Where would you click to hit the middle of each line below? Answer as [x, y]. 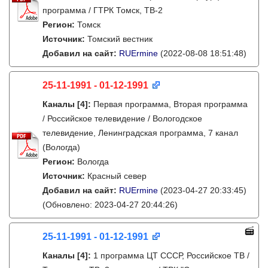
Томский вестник [120, 39]
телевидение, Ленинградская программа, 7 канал [140, 133]
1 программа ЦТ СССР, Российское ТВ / [171, 255]
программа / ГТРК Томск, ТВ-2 [103, 10]
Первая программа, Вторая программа [170, 104]
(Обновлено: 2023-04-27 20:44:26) [110, 205]
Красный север [117, 176]
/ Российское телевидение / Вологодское [122, 118]
